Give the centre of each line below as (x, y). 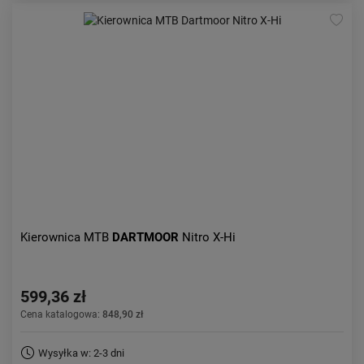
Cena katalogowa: (61, 314)
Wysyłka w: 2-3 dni (81, 353)
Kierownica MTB (66, 237)
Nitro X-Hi (209, 237)
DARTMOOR (147, 237)
